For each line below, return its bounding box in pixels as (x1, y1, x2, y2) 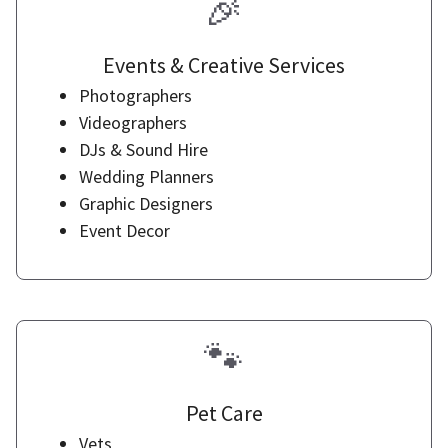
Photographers (79, 84, 192, 107)
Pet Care (185, 399, 263, 427)
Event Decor (79, 219, 170, 242)
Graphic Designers (79, 192, 213, 215)
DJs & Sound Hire (79, 138, 208, 161)
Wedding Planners (79, 165, 214, 188)
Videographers (79, 111, 187, 134)
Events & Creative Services (103, 51, 345, 79)
